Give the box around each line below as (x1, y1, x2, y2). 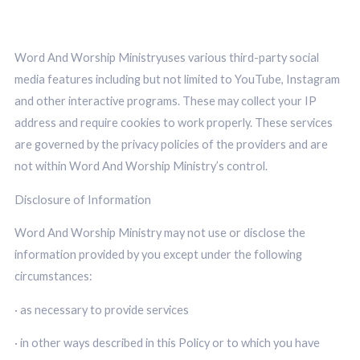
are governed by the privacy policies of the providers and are (14, 137, 328, 152)
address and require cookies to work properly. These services (14, 116, 333, 130)
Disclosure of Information (14, 192, 151, 207)
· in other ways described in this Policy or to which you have (14, 336, 320, 350)
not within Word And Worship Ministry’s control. (14, 159, 268, 174)
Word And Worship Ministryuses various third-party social (14, 51, 319, 65)
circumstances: (14, 269, 92, 284)
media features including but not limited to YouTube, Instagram (14, 72, 340, 87)
